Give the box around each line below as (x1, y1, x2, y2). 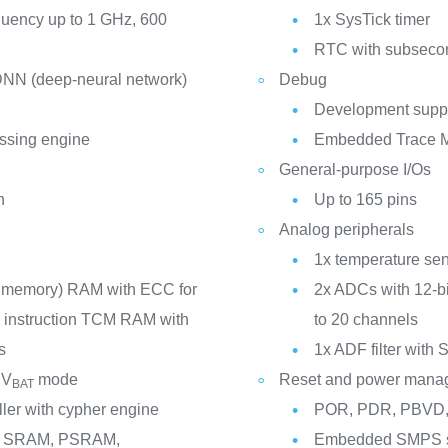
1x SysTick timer (313, 11, 430, 28)
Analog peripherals (278, 221, 414, 238)
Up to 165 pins (313, 191, 417, 208)
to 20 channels (313, 311, 418, 328)
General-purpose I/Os (278, 161, 431, 178)
